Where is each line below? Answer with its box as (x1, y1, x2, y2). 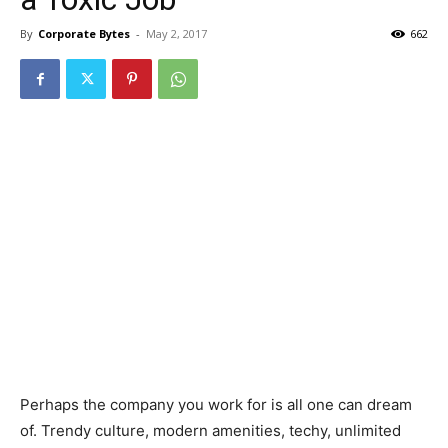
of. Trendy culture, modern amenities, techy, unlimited (20, 421, 401, 440)
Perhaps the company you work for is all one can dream (20, 395, 412, 414)
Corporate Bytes (38, 26, 130, 41)
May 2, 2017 (146, 26, 207, 41)
